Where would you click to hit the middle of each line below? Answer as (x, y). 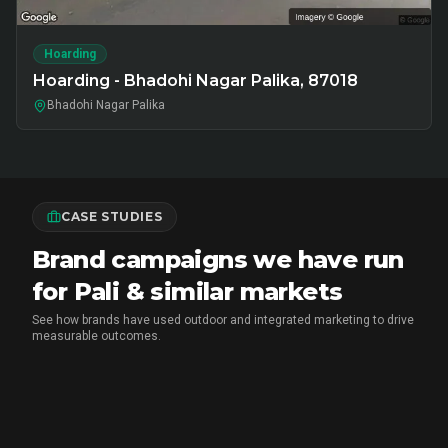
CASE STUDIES (112, 216)
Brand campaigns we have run (218, 259)
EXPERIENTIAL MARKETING (208, 415)
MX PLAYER (95, 415)
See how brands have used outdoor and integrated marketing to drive (223, 320)
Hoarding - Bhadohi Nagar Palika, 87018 (195, 80)
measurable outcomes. (96, 336)
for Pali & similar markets (187, 291)
